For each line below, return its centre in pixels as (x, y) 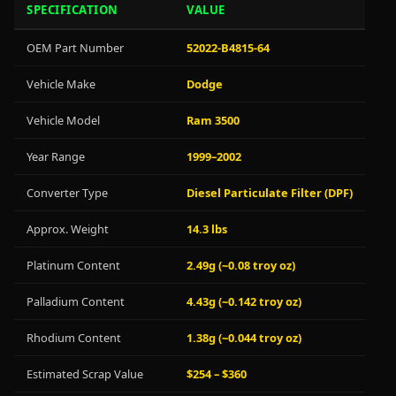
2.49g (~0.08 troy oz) (241, 265)
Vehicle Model (63, 120)
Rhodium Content (74, 338)
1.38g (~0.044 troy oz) (244, 338)
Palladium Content (76, 301)
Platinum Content (73, 265)
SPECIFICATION (72, 10)
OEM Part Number (75, 48)
